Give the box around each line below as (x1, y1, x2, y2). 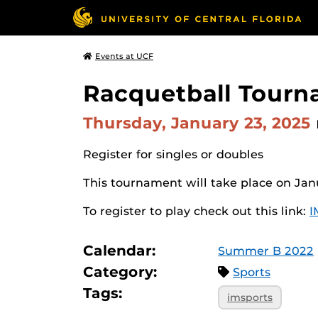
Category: (83, 263, 158, 280)
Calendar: (83, 242, 156, 259)
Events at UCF (95, 51, 153, 61)
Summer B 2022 (218, 244, 314, 258)
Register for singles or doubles (83, 148, 263, 161)
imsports (227, 291, 273, 303)
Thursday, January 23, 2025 (83, 113, 316, 133)
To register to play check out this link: (83, 204, 309, 218)
